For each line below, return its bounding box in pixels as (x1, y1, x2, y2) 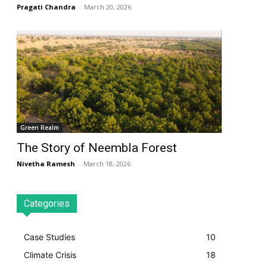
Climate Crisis (24, 250, 76, 260)
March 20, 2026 (84, 2, 131, 12)
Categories (24, 198, 70, 210)
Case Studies (24, 232, 75, 243)
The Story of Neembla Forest (17, 141, 177, 156)
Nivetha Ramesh (17, 159, 75, 169)
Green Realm (20, 123, 59, 132)
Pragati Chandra (17, 2, 76, 12)
